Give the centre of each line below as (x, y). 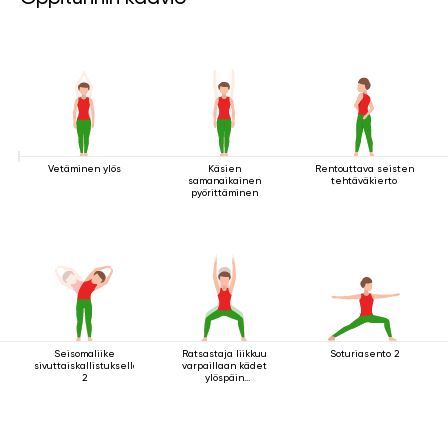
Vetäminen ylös (84, 168)
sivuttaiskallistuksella (86, 365)
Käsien (224, 168)
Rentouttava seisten (364, 168)
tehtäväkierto (364, 180)
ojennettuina (224, 389)
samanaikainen (224, 180)
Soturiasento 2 (364, 353)
